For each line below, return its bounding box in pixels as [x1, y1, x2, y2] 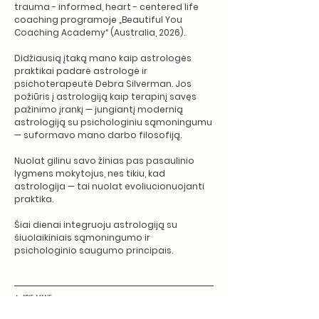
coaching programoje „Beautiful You [14, 14, 182, 26]
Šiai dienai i [14, 219, 66, 231]
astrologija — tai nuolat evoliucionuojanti [14, 180, 204, 192]
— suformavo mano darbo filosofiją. [14, 129, 182, 141]
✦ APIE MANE [14, 293, 53, 301]
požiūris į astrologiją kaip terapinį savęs [14, 90, 197, 103]
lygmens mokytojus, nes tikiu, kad [14, 167, 165, 179]
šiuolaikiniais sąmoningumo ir [14, 231, 150, 244]
